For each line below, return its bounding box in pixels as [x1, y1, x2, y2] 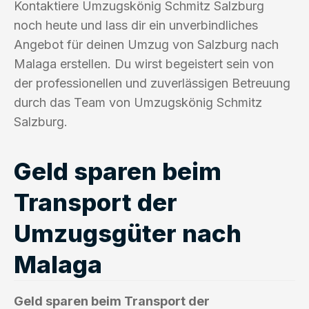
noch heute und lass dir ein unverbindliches [14, 17, 258, 32]
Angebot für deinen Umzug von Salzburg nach [14, 37, 279, 52]
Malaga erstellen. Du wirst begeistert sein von [14, 56, 274, 71]
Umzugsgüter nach [14, 218, 241, 248]
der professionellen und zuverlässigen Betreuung [14, 75, 290, 90]
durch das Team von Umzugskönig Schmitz [14, 94, 262, 110]
